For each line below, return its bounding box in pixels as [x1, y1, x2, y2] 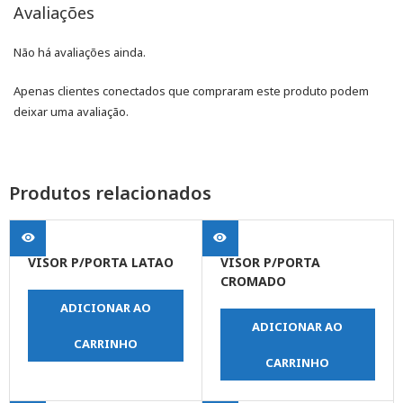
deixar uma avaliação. [13, 103, 129, 121]
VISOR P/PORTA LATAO [28, 254, 174, 272]
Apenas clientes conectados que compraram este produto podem [13, 83, 369, 100]
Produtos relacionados [9, 181, 211, 206]
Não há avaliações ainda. [13, 44, 146, 61]
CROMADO [219, 273, 286, 291]
